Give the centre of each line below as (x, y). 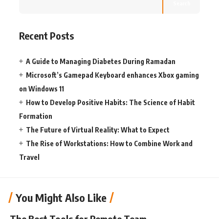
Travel (29, 157)
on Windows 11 (42, 89)
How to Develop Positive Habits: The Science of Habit (110, 102)
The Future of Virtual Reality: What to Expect (98, 130)
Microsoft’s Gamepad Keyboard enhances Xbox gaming (112, 75)
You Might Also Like (61, 197)
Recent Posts (46, 35)
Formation (36, 116)
